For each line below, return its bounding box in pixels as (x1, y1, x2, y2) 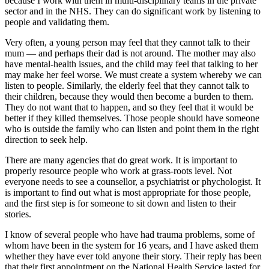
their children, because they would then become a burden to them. (5, 91, 253, 102)
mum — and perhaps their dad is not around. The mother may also (5, 48, 256, 59)
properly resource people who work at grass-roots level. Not (5, 166, 232, 177)
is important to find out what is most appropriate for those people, (5, 187, 251, 198)
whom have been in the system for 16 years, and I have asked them (5, 240, 258, 251)
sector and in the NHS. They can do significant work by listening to (5, 6, 261, 17)
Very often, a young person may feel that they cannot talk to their (5, 37, 250, 48)
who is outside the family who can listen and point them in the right (5, 124, 259, 134)
